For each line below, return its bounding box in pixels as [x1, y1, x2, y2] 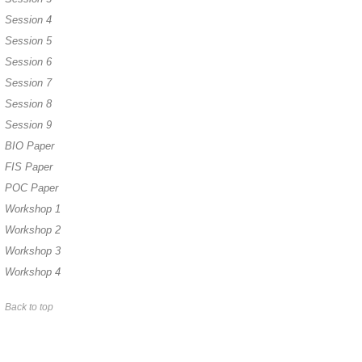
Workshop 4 [5, 266, 61, 278]
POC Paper [5, 182, 58, 194]
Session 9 [5, 119, 52, 131]
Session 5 [5, 35, 52, 47]
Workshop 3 [5, 245, 61, 257]
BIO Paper [5, 140, 54, 152]
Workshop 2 [5, 224, 61, 236]
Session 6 [5, 56, 52, 68]
